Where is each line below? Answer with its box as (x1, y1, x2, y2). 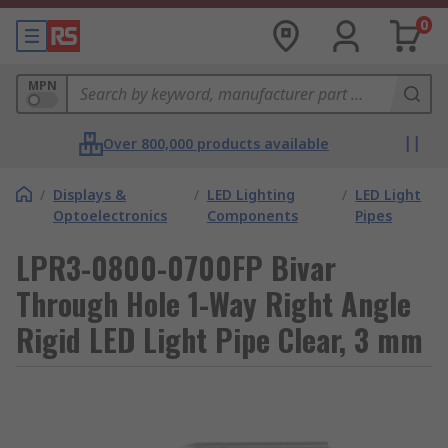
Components (206, 206, 298, 225)
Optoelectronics (53, 206, 167, 225)
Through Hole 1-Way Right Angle (16, 281, 411, 326)
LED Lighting (206, 185, 295, 204)
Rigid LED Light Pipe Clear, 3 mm (16, 317, 423, 362)
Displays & (53, 185, 126, 204)
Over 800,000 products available (103, 134, 329, 153)
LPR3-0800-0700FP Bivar (16, 245, 336, 290)
